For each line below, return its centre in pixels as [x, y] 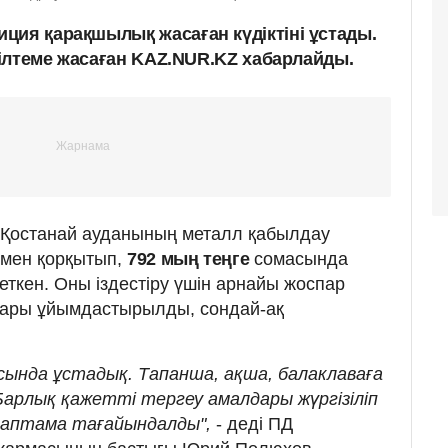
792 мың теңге [190, 258]
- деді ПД [254, 423]
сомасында [300, 258]
